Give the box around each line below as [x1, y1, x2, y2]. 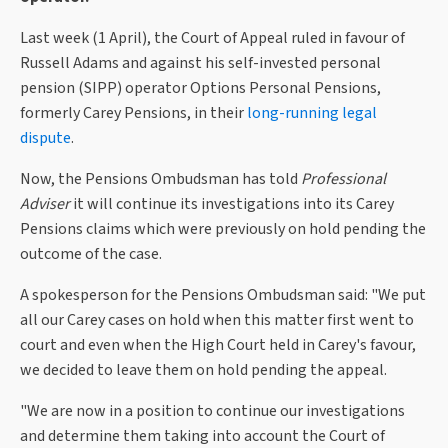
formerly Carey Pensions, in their [20, 102, 247, 125]
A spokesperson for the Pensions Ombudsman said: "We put [20, 284, 426, 307]
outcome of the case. [20, 243, 162, 266]
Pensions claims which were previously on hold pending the [20, 218, 426, 241]
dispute [20, 127, 71, 150]
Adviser [20, 193, 73, 216]
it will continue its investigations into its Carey [73, 193, 394, 216]
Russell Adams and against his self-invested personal [20, 52, 381, 75]
